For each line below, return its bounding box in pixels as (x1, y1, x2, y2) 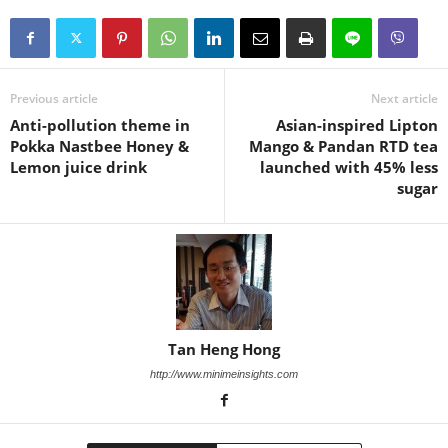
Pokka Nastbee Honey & (10, 135, 189, 156)
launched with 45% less (260, 156, 438, 177)
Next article (371, 89, 438, 107)
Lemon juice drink (10, 156, 147, 177)
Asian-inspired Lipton (276, 114, 438, 135)
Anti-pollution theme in (10, 114, 190, 135)
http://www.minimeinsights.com (150, 367, 298, 380)
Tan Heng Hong (168, 338, 280, 359)
